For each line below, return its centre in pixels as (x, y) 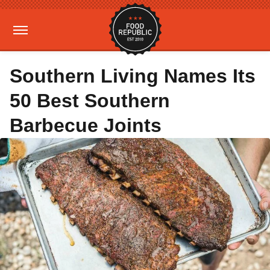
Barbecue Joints (86, 125)
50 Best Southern (90, 101)
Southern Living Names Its (133, 76)
